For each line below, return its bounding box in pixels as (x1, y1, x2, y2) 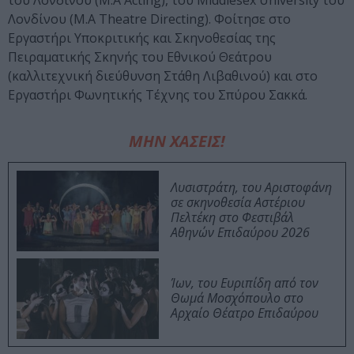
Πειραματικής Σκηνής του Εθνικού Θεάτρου (8, 48, 272, 66)
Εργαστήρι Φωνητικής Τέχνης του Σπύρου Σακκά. (8, 86, 307, 104)
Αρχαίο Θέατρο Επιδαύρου (171, 304, 318, 322)
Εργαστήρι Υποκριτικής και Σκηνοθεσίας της (8, 29, 276, 47)
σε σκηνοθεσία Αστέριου (171, 194, 305, 212)
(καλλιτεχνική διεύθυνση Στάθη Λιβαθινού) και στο (8, 67, 318, 85)
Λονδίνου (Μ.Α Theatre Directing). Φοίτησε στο (8, 10, 291, 28)
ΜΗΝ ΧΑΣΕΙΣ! (129, 130, 225, 153)
